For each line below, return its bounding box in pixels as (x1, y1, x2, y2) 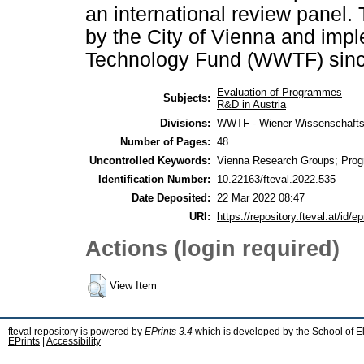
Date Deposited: (132, 191, 210, 204)
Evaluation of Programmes (217, 85, 342, 98)
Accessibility (46, 336, 101, 347)
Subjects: (163, 91, 210, 104)
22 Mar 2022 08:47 (217, 191, 305, 204)
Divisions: (160, 116, 210, 129)
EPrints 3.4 (145, 327, 193, 337)
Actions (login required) (85, 236, 340, 262)
